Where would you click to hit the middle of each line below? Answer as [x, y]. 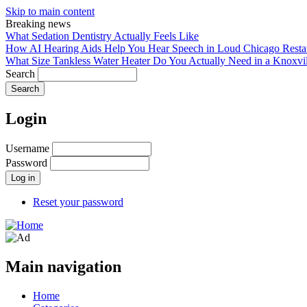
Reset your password [78, 201]
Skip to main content [50, 11]
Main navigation [63, 266]
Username [27, 148]
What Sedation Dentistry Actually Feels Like [102, 36]
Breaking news [38, 24]
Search [20, 74]
